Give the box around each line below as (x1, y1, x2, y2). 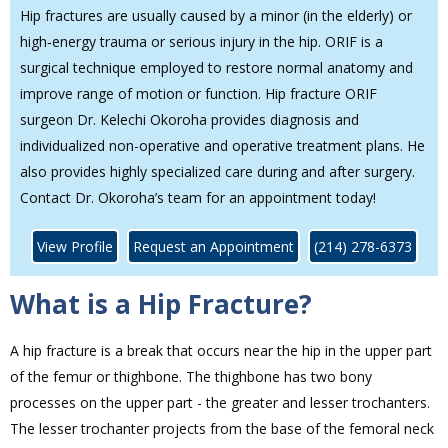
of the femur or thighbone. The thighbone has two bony (10, 367, 372, 387)
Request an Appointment (132, 237, 294, 257)
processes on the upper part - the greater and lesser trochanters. (10, 393, 430, 413)
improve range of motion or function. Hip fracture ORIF (20, 84, 377, 104)
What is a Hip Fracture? (10, 286, 312, 323)
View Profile (36, 237, 113, 257)
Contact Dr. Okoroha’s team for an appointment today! (20, 188, 376, 208)
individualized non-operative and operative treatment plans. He (20, 136, 425, 156)
